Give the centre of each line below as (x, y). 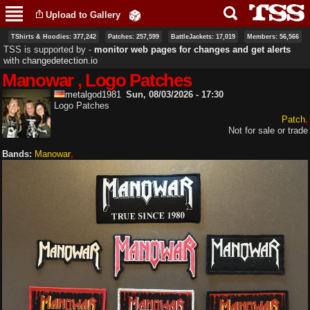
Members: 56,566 (273, 36)
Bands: (18, 154)
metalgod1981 (93, 94)
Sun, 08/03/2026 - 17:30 (174, 94)
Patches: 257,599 (134, 36)
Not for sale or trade (268, 130)
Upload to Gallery (83, 15)
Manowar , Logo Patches (97, 80)
